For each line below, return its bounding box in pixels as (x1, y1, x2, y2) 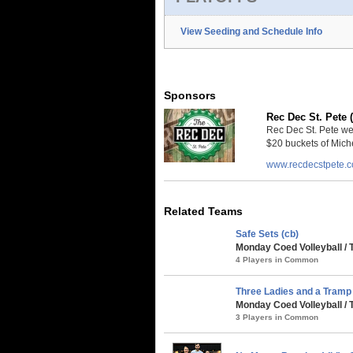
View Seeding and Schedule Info (180, 25, 322, 37)
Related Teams (163, 204, 243, 217)
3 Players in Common (235, 312, 318, 321)
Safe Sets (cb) (235, 228, 299, 240)
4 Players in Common (235, 255, 318, 264)
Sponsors (163, 88, 216, 102)
